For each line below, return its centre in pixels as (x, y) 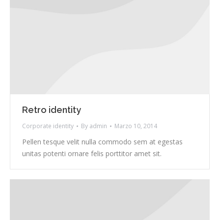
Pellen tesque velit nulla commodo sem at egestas (102, 142)
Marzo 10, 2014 (136, 126)
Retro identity (52, 110)
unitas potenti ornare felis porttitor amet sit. (92, 154)
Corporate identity (48, 126)
